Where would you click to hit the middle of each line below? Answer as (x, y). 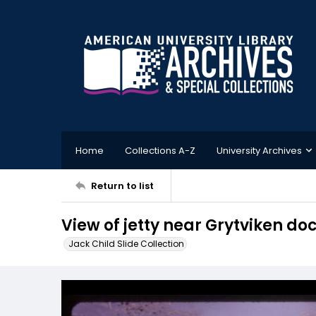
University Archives (259, 150)
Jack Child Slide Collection (126, 244)
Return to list (122, 186)
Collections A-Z (160, 150)
